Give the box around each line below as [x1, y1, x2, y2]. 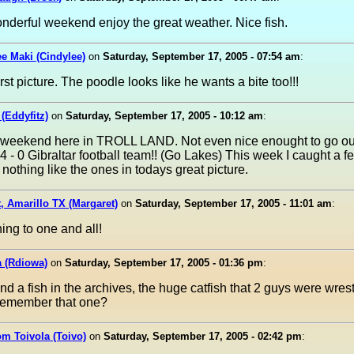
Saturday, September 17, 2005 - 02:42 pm [104, 330, 302, 342]
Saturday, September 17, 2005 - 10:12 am [66, 110, 263, 122]
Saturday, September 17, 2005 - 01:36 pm [65, 257, 263, 269]
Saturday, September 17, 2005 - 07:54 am [103, 51, 300, 62]
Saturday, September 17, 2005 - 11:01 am [135, 198, 332, 209]
